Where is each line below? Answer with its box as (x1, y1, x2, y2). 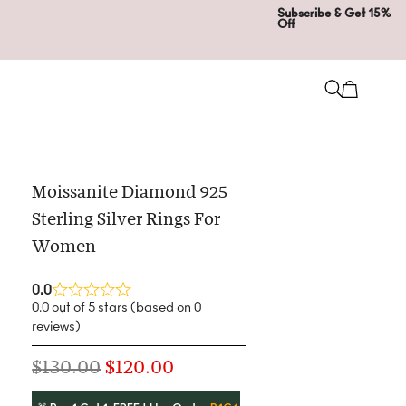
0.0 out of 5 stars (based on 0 (32, 300, 202, 314)
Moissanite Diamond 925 (32, 185, 228, 203)
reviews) (32, 319, 82, 333)
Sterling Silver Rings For (32, 212, 221, 230)
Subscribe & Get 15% (276, 8, 391, 20)
